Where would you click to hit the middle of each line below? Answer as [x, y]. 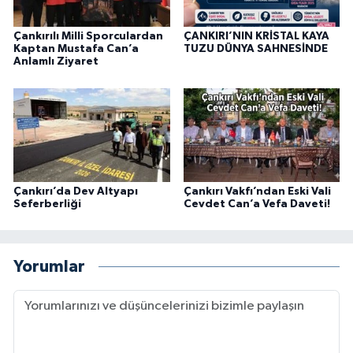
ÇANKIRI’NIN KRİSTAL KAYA [256, 37]
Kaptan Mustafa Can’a [76, 49]
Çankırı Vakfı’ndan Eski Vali [257, 191]
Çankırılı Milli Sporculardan [88, 37]
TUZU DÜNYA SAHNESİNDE [255, 49]
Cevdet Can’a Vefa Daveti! [256, 204]
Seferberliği [47, 204]
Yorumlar [49, 267]
